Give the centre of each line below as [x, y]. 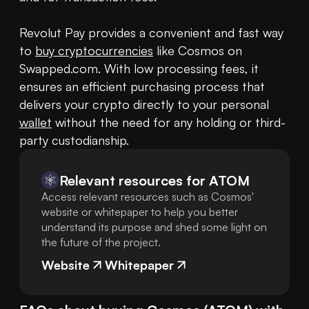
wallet [36, 122]
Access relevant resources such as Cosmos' [148, 197]
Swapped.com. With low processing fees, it [139, 69]
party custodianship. [74, 140]
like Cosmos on [198, 51]
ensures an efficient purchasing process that [142, 87]
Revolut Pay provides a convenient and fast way [151, 33]
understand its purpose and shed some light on [154, 227]
